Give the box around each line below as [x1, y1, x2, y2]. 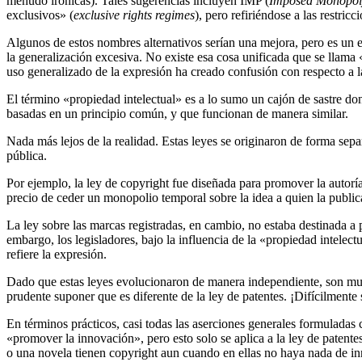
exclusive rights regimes [74, 7, 195, 22]
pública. [6, 148, 47, 162]
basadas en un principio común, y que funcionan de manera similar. [6, 106, 348, 120]
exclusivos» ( [6, 7, 74, 22]
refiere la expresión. [6, 246, 107, 261]
